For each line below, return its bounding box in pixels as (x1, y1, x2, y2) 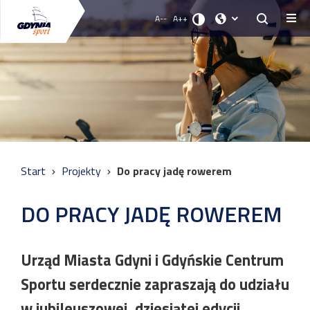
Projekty (62, 163, 104, 179)
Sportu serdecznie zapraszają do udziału (21, 273, 289, 296)
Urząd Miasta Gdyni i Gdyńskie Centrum (21, 248, 284, 272)
